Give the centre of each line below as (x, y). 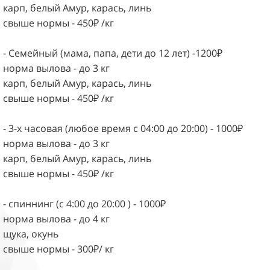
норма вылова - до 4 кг (56, 218)
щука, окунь (31, 234)
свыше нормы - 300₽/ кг (58, 249)
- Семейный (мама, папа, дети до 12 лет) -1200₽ (113, 53)
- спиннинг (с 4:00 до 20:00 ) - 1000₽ (84, 203)
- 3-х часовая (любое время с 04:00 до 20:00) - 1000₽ (123, 128)
